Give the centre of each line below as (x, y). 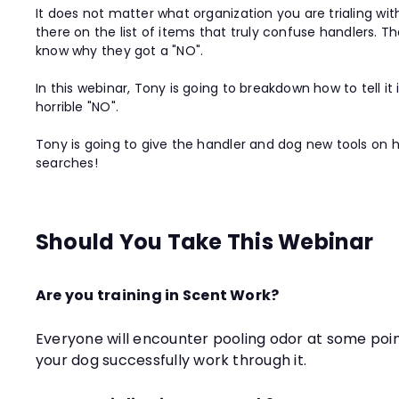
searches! (67, 163)
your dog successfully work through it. (171, 360)
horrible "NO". (77, 107)
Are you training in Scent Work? (158, 295)
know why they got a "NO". (120, 51)
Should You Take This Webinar (205, 242)
